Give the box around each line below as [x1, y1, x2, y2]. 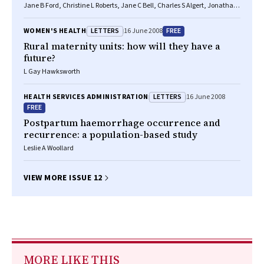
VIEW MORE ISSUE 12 [24, 172, 103, 184]
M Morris [24, 10, 48, 20]
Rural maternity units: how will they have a [24, 39, 220, 52]
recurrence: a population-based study [24, 128, 197, 141]
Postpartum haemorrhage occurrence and [24, 116, 220, 129]
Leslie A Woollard [24, 143, 74, 153]
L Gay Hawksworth [24, 67, 80, 77]
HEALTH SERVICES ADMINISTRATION [24, 92, 148, 102]
